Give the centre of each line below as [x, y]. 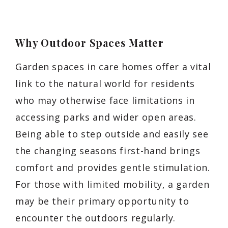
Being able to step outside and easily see [112, 134]
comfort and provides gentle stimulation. [113, 167]
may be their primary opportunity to [102, 201]
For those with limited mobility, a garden [112, 184]
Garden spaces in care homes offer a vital [113, 66]
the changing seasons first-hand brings [108, 150]
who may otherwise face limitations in [105, 100]
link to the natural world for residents [105, 83]
